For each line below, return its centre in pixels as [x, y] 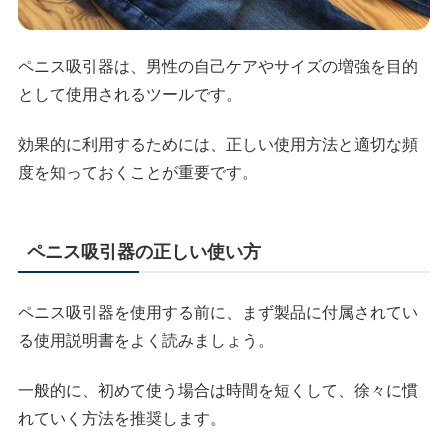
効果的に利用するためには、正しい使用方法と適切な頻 [218, 145]
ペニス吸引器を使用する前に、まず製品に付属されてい [218, 313]
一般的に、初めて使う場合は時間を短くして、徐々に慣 [218, 391]
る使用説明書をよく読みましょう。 [146, 341]
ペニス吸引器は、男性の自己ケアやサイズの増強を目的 [218, 66]
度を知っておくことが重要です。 [138, 173]
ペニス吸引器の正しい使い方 [144, 252]
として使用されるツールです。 [130, 94]
